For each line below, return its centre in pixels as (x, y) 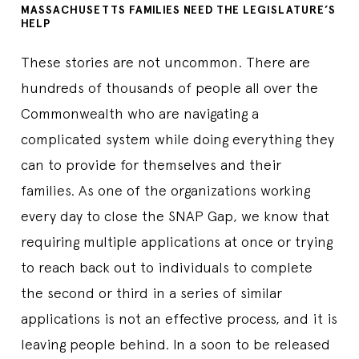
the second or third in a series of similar (151, 292)
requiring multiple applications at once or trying (177, 241)
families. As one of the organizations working (165, 190)
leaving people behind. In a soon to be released (175, 344)
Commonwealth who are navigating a (140, 113)
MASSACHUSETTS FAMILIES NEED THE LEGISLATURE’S (178, 10)
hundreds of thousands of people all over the (169, 87)
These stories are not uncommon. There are (165, 62)
